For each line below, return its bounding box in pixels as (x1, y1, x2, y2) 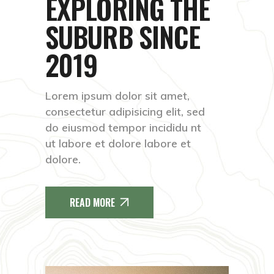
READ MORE (70, 195, 115, 210)
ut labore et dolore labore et (45, 136, 191, 150)
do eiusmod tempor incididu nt (45, 120, 201, 135)
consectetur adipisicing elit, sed (45, 105, 205, 119)
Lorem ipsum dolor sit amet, (45, 89, 190, 103)
